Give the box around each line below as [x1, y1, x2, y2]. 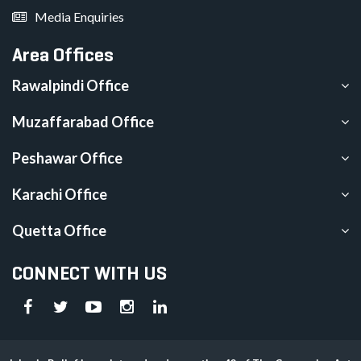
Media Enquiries [35, 9, 124, 25]
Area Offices [12, 42, 114, 68]
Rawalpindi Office [12, 77, 129, 95]
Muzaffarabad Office [12, 113, 154, 131]
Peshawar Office [12, 149, 122, 168]
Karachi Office [12, 185, 107, 204]
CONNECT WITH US [12, 260, 167, 286]
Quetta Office [12, 222, 106, 240]
